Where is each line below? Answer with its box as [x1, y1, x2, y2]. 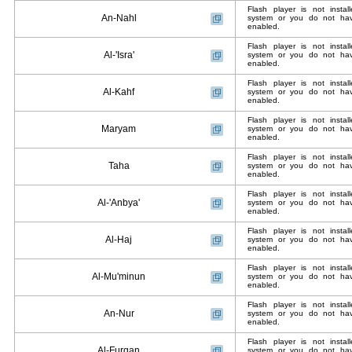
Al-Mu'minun [92, 271, 145, 282]
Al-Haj [105, 234, 132, 245]
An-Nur [103, 308, 134, 319]
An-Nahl [101, 13, 137, 24]
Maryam [101, 123, 136, 134]
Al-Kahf [103, 86, 134, 97]
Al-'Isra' [103, 49, 134, 60]
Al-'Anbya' [97, 197, 140, 208]
